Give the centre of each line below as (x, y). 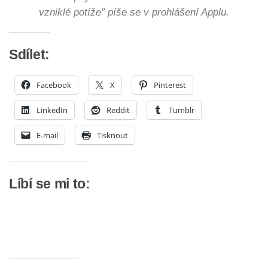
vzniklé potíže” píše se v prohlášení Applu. (134, 13)
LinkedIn (52, 110)
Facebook (54, 85)
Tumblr (182, 110)
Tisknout (112, 135)
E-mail (47, 135)
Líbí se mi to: (50, 184)
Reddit (118, 110)
